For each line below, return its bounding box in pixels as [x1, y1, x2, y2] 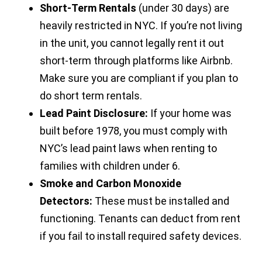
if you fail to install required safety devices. [40, 229, 242, 242]
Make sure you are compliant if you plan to [40, 71, 238, 84]
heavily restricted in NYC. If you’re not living [40, 19, 242, 32]
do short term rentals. [40, 89, 144, 102]
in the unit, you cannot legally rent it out [40, 36, 224, 49]
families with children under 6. [40, 159, 182, 172]
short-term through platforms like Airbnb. [40, 54, 233, 67]
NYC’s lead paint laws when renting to [40, 142, 217, 154]
